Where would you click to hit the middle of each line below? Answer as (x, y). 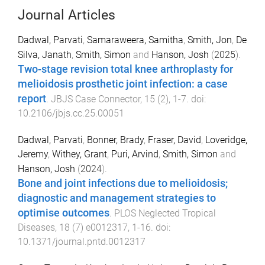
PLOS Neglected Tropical (165, 213)
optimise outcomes (64, 213)
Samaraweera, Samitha (135, 40)
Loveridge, (226, 140)
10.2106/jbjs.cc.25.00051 (71, 113)
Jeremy (33, 154)
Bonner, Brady (115, 140)
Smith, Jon (210, 40)
